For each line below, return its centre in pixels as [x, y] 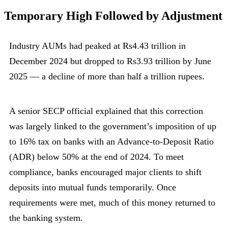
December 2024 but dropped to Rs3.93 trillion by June [110, 61]
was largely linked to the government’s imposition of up [113, 126]
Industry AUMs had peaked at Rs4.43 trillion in [97, 46]
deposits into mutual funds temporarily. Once [93, 187]
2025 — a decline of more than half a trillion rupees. [107, 76]
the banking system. [46, 218]
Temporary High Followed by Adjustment [113, 16]
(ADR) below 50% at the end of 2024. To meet [96, 156]
